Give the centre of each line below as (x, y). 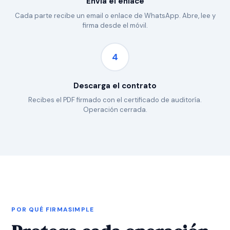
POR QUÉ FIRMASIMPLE (53, 209)
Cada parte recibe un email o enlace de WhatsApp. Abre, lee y (115, 15)
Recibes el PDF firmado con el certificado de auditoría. (115, 100)
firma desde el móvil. (115, 25)
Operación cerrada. (115, 109)
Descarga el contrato (115, 85)
